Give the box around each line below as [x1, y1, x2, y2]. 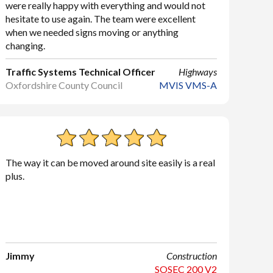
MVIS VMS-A [158, 79, 217, 91]
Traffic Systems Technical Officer [5, 66, 156, 77]
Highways [178, 66, 217, 77]
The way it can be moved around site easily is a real [5, 157, 216, 168]
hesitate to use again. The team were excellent [5, 13, 196, 24]
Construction [166, 250, 217, 261]
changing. [5, 40, 46, 51]
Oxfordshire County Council [5, 79, 123, 91]
